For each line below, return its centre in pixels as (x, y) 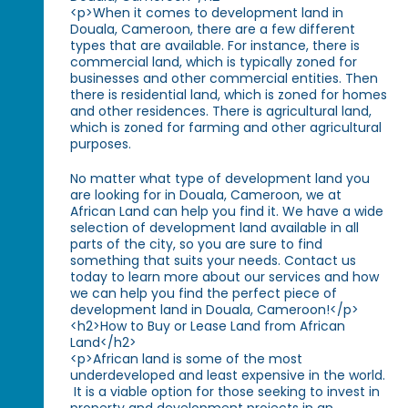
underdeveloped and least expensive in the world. (228, 376)
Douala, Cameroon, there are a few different (213, 30)
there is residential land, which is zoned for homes (229, 95)
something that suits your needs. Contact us (214, 261)
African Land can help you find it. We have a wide (227, 212)
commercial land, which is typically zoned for (214, 62)
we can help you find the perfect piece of (204, 294)
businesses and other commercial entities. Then (224, 79)
